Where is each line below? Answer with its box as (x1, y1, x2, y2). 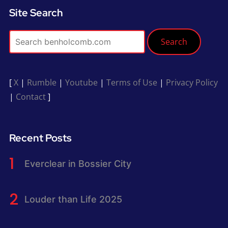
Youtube (65, 76, 98, 88)
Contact (15, 91, 46, 102)
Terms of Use (106, 76, 157, 88)
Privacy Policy (165, 76, 218, 88)
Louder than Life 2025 (24, 194, 122, 205)
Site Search (9, 6, 63, 19)
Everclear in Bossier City (24, 158, 131, 169)
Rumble (26, 76, 56, 88)
